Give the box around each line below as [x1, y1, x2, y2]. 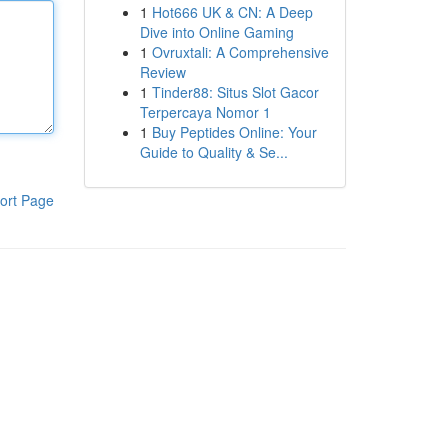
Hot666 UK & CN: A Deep [151, 2, 313, 22]
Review [139, 62, 186, 82]
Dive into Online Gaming [139, 22, 294, 42]
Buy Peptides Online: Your [151, 122, 317, 142]
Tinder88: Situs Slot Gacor [151, 82, 319, 102]
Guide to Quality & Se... [139, 142, 288, 162]
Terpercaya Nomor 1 [139, 102, 271, 122]
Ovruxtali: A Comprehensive [151, 42, 329, 62]
